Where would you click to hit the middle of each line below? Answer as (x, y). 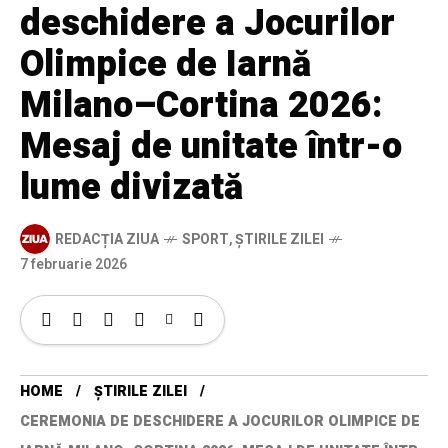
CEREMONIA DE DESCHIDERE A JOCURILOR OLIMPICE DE (220, 422)
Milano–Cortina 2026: (201, 106)
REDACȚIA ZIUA (107, 239)
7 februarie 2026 (73, 265)
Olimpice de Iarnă (165, 65)
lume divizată (131, 188)
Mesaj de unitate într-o (211, 147)
